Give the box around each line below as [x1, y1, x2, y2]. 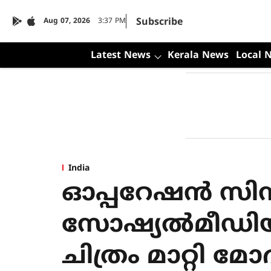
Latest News [90, 50, 151, 62]
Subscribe [136, 16, 183, 28]
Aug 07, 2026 [44, 17, 90, 26]
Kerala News [167, 50, 229, 62]
